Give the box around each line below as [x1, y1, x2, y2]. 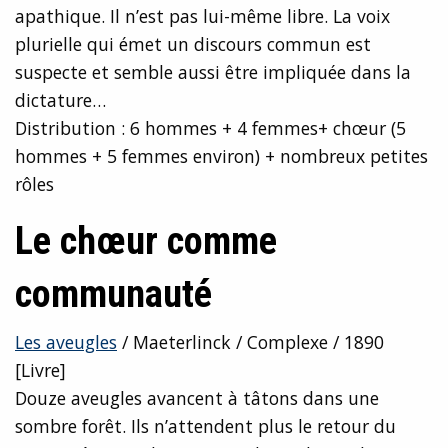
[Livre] [15, 358, 66, 383]
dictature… [15, 88, 106, 113]
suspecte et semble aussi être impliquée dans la [15, 60, 411, 85]
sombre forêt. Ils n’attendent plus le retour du [15, 414, 396, 439]
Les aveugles [15, 330, 117, 355]
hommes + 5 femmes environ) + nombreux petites [15, 144, 428, 169]
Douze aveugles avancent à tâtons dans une [15, 386, 379, 411]
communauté [15, 271, 212, 317]
